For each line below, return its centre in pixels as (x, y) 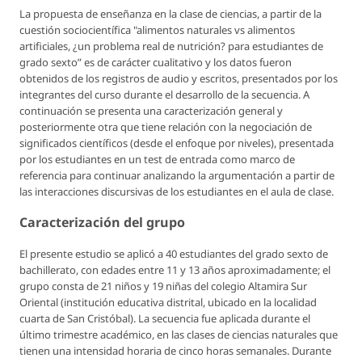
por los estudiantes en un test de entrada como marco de (157, 160)
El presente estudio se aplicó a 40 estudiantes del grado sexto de (174, 254)
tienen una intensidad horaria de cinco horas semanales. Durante (175, 351)
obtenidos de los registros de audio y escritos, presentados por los (179, 79)
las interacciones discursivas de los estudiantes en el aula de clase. (177, 192)
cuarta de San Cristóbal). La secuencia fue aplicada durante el (165, 319)
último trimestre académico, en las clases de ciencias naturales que (179, 335)
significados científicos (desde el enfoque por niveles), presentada (177, 143)
